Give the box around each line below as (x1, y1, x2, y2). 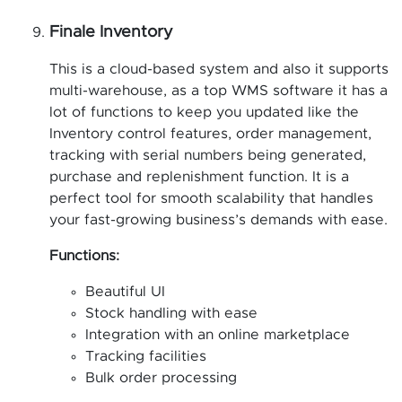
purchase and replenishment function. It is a (49, 169, 349, 184)
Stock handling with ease (85, 305, 258, 320)
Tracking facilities (85, 348, 206, 363)
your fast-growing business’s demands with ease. (49, 212, 388, 227)
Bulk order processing (85, 370, 237, 385)
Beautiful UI (85, 284, 165, 299)
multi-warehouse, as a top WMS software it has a (49, 83, 388, 98)
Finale (49, 23, 95, 40)
